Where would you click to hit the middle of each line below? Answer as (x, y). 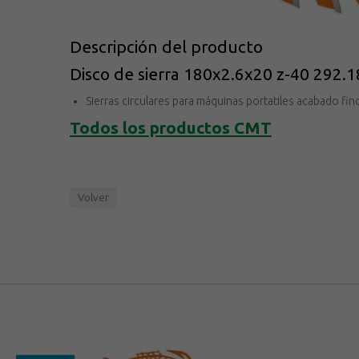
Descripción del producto (166, 47)
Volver (93, 198)
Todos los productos (150, 128)
